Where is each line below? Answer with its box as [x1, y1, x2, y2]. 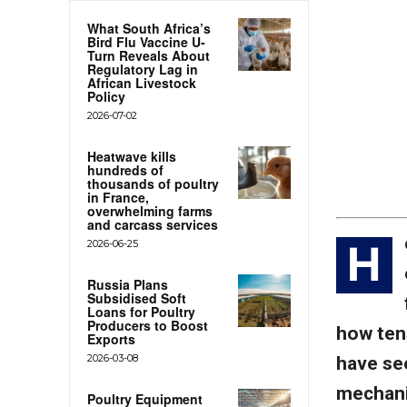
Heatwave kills [87, 146, 176, 165]
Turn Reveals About [87, 45, 210, 65]
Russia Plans [87, 274, 168, 293]
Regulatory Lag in [87, 59, 198, 78]
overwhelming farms [87, 201, 213, 220]
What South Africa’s [87, 18, 211, 37]
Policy [87, 86, 125, 105]
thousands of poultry [87, 174, 219, 193]
